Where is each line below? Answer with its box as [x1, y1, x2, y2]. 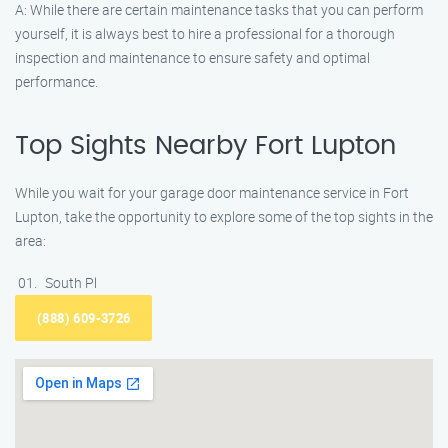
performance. [15, 72, 98, 91]
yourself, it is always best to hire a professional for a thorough [15, 24, 395, 43]
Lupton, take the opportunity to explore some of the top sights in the [15, 207, 433, 226]
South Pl [45, 273, 97, 292]
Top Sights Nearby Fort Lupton [15, 133, 396, 159]
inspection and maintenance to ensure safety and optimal [15, 48, 370, 67]
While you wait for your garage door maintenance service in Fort [15, 183, 409, 202]
